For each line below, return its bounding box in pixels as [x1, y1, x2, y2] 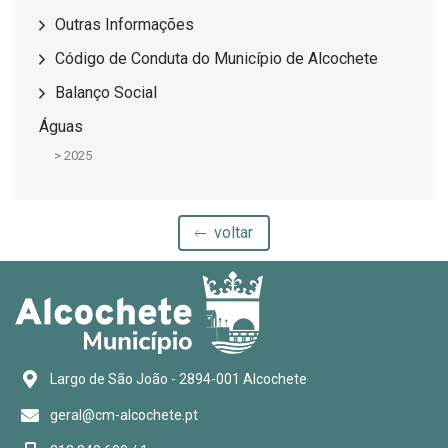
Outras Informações [55, 14, 194, 34]
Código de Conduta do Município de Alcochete [55, 48, 378, 68]
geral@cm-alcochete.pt [50, 406, 198, 423]
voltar [210, 222, 253, 242]
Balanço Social [55, 82, 157, 102]
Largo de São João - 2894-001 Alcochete [50, 370, 307, 387]
